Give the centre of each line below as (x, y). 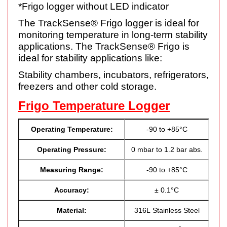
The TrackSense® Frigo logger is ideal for (109, 23)
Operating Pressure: (72, 149)
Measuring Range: (72, 169)
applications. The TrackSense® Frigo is (104, 46)
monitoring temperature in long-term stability (113, 34)
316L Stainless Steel (167, 210)
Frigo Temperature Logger (94, 105)
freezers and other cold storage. (87, 86)
